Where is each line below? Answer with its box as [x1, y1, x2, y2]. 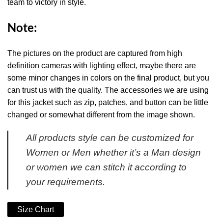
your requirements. [26, 177, 105, 188]
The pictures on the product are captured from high [7, 49, 182, 57]
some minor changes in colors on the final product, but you [7, 73, 209, 82]
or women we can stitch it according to [26, 162, 187, 173]
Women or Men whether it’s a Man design [26, 147, 201, 158]
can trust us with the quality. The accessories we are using [7, 85, 209, 94]
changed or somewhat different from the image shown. [7, 110, 195, 119]
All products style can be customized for [26, 133, 193, 143]
